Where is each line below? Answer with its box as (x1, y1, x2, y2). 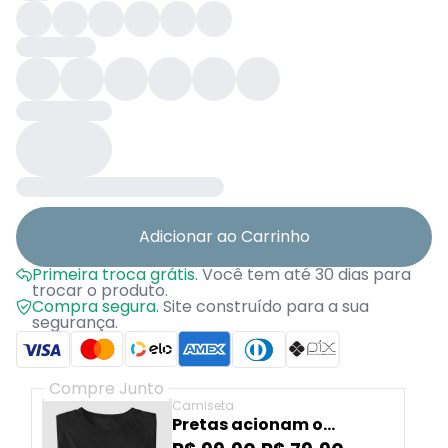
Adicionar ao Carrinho (138, 225, 310, 248)
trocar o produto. (32, 279, 168, 302)
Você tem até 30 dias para (198, 263, 411, 286)
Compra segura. (32, 295, 159, 318)
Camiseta (172, 397, 235, 415)
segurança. (32, 311, 118, 334)
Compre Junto (49, 377, 164, 401)
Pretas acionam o (172, 413, 324, 437)
